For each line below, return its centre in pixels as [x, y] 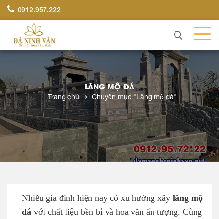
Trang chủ [63, 97]
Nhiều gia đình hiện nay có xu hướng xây [97, 198]
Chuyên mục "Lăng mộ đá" [134, 97]
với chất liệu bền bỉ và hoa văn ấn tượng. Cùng [117, 212]
